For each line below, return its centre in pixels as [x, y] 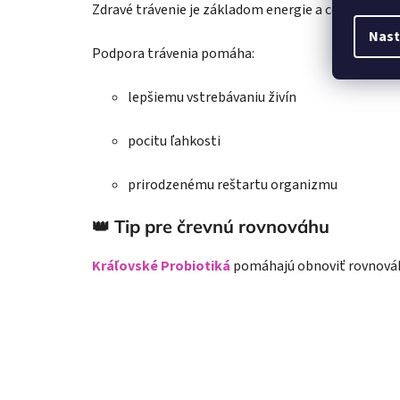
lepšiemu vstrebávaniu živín [212, 98]
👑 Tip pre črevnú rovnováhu [211, 227]
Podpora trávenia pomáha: [173, 54]
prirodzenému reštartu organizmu [233, 185]
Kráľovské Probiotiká [161, 267]
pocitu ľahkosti [174, 142]
